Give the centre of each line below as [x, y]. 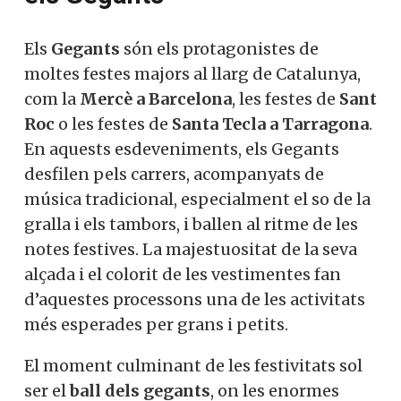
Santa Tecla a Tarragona [270, 124]
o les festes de [113, 124]
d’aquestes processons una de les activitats [195, 299]
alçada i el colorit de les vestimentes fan [183, 274]
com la [52, 98]
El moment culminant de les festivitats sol [193, 365]
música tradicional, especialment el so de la [197, 199]
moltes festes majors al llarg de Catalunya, [192, 73]
